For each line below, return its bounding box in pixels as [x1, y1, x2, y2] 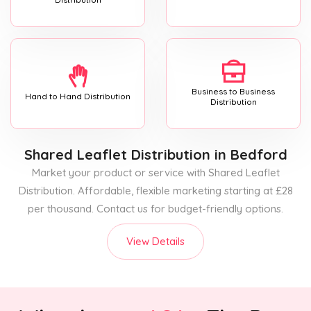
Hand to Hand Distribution [25, 91, 131, 102]
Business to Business [192, 85, 275, 96]
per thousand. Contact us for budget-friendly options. [28, 201, 283, 215]
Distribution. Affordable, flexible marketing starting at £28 [18, 183, 293, 197]
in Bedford [210, 145, 287, 163]
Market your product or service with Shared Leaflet [31, 165, 280, 179]
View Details [126, 234, 185, 248]
